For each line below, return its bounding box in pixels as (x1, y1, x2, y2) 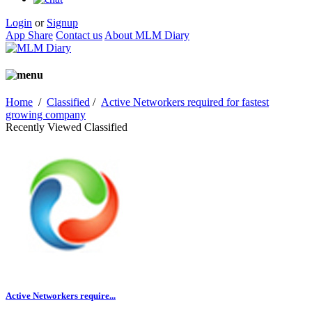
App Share (6, 29, 53, 41)
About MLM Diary (104, 29, 189, 41)
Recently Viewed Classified (6, 121, 127, 134)
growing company (6, 109, 86, 121)
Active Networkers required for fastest (101, 96, 269, 109)
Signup (47, 16, 78, 29)
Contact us (56, 29, 102, 41)
